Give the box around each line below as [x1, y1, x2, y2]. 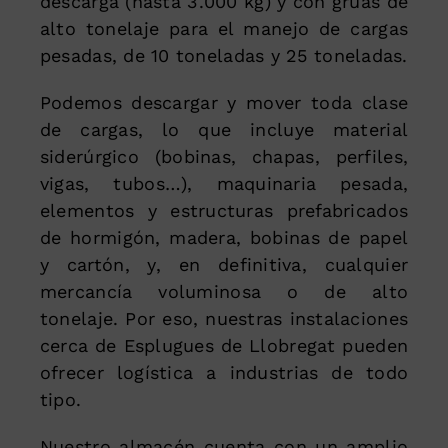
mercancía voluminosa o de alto [39, 280, 409, 302]
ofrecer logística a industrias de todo [39, 361, 409, 383]
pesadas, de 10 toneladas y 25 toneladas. [39, 44, 408, 66]
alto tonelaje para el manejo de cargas [39, 17, 409, 39]
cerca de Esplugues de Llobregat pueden [39, 334, 409, 356]
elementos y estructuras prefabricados [39, 199, 409, 221]
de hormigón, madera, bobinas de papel [39, 226, 409, 248]
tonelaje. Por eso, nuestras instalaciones [39, 307, 409, 329]
